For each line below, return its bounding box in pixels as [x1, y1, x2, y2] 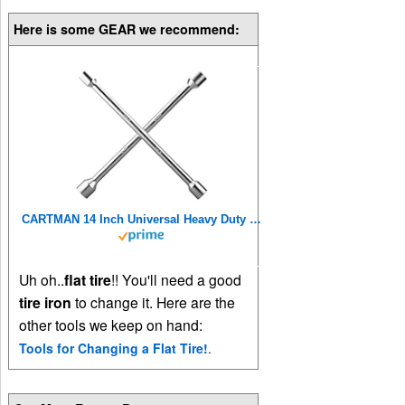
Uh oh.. [19, 268, 65, 289]
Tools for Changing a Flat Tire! [19, 338, 209, 357]
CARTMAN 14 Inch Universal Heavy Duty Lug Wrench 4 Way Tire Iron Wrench [250, 212, 262, 226]
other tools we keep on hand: [19, 314, 203, 334]
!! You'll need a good [111, 268, 242, 289]
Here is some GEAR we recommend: [14, 20, 240, 39]
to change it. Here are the [71, 291, 236, 312]
